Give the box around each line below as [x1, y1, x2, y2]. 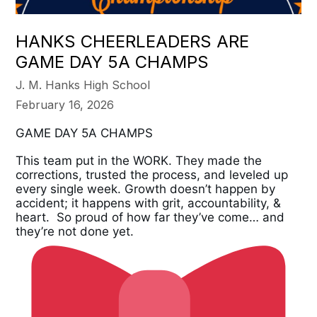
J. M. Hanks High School [16, 78, 151, 93]
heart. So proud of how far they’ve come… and [16, 210, 285, 225]
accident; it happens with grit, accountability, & [16, 196, 282, 211]
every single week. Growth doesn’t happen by [16, 182, 276, 197]
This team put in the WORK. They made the [16, 154, 263, 168]
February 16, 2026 [16, 98, 115, 113]
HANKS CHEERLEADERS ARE [16, 31, 250, 52]
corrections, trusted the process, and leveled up [16, 168, 289, 183]
